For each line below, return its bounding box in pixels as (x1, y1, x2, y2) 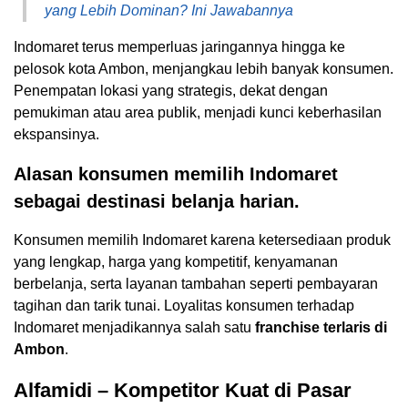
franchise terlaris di (255, 320, 387, 336)
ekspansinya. (14, 127, 99, 143)
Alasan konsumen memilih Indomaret (14, 164, 338, 185)
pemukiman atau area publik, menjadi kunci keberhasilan (14, 105, 382, 121)
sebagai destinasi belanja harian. (14, 191, 300, 212)
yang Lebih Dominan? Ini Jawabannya (45, 3, 293, 19)
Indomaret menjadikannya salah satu (14, 320, 255, 336)
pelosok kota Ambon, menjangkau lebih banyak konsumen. (14, 61, 393, 77)
